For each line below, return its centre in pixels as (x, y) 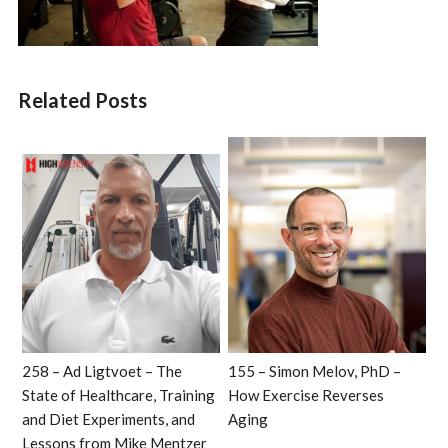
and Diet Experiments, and (108, 418)
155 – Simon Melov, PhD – (315, 370)
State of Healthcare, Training (118, 394)
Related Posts (82, 100)
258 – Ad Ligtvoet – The (101, 370)
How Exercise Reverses (306, 394)
